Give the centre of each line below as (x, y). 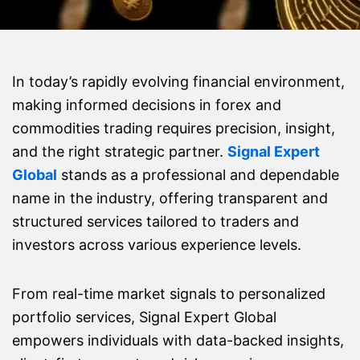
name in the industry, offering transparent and (170, 198)
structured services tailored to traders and (155, 222)
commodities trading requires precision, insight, (174, 129)
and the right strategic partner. (120, 152)
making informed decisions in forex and (147, 105)
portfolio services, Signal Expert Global (144, 317)
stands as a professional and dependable (200, 175)
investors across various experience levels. (157, 245)
